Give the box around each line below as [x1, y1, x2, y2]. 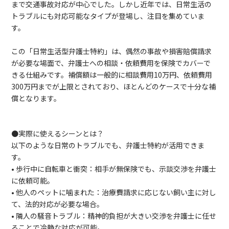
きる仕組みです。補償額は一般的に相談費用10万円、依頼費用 [11, 70, 213, 80]
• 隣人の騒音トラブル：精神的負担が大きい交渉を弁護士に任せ [11, 211, 217, 221]
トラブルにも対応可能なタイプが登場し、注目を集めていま [11, 11, 205, 21]
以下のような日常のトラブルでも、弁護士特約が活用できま [11, 140, 205, 150]
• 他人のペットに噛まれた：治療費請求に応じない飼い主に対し [11, 187, 217, 197]
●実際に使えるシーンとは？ [11, 128, 104, 139]
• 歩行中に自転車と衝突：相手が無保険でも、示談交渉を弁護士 [11, 164, 217, 174]
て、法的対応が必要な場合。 [11, 199, 104, 209]
